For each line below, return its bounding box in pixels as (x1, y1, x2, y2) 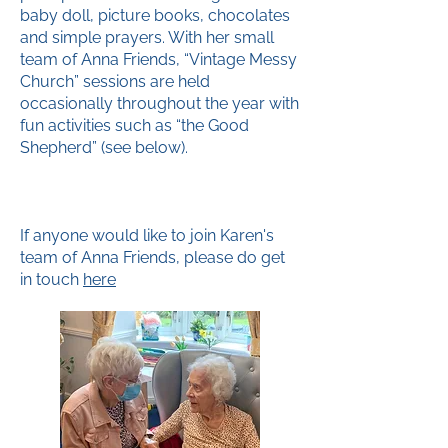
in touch (20, 270, 83, 289)
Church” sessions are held (20, 72, 210, 91)
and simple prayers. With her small (20, 28, 274, 47)
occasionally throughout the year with (20, 94, 299, 113)
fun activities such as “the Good (20, 116, 249, 135)
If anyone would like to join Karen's (20, 226, 274, 245)
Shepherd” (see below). (20, 138, 192, 157)
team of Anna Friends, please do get (20, 248, 285, 267)
